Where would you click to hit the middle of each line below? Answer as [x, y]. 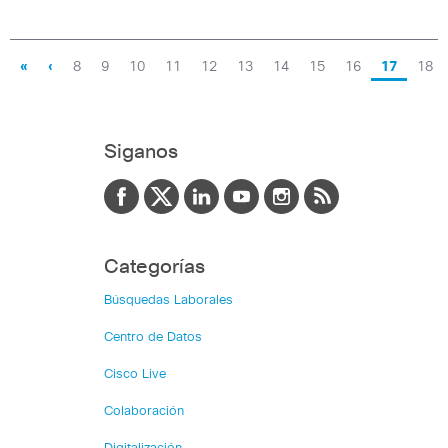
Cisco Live [135, 375]
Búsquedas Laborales [168, 301]
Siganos [141, 152]
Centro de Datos [153, 338]
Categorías [154, 267]
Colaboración [144, 412]
